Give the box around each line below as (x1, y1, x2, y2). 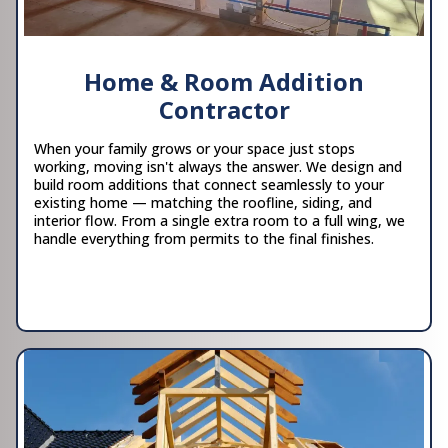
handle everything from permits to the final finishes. (34, 228, 374, 248)
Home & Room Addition (84, 64, 364, 98)
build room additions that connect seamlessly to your (34, 174, 384, 194)
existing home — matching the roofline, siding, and (34, 192, 372, 212)
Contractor (158, 92, 290, 126)
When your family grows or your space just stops (34, 138, 355, 158)
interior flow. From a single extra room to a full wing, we (34, 210, 405, 230)
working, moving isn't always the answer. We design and (34, 156, 402, 176)
